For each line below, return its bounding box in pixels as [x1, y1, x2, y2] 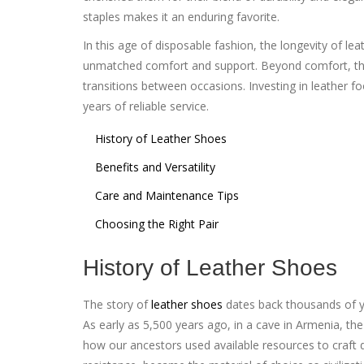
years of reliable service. [83, 97, 209, 114]
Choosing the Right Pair [95, 215, 219, 232]
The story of [83, 296, 151, 312]
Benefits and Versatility [95, 158, 215, 175]
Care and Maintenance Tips [95, 187, 239, 203]
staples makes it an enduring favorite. [83, 8, 279, 24]
